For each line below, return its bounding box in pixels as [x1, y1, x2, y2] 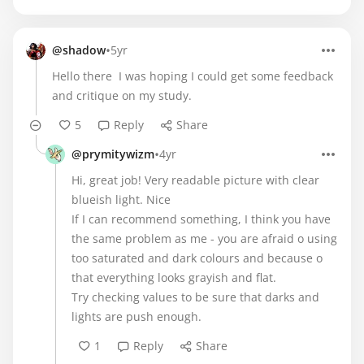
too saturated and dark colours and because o [71, 250, 323, 266]
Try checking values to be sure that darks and [71, 289, 319, 305]
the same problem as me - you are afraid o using [71, 231, 337, 246]
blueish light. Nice [71, 192, 171, 207]
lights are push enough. [71, 309, 201, 324]
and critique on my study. [52, 88, 192, 103]
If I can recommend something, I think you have [71, 211, 331, 227]
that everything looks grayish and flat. [71, 270, 276, 285]
